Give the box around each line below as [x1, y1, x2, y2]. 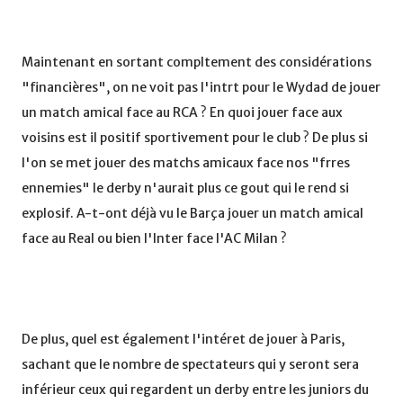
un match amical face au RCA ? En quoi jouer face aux [22, 104, 343, 121]
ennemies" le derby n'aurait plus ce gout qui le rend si [22, 180, 349, 197]
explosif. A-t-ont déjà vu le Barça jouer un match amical [22, 205, 363, 222]
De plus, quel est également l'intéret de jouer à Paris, [22, 331, 345, 348]
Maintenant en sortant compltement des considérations [22, 54, 372, 71]
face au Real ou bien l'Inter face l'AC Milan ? [22, 230, 287, 247]
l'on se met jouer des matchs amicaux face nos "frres [22, 155, 350, 172]
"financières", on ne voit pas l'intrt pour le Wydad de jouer [22, 79, 381, 96]
